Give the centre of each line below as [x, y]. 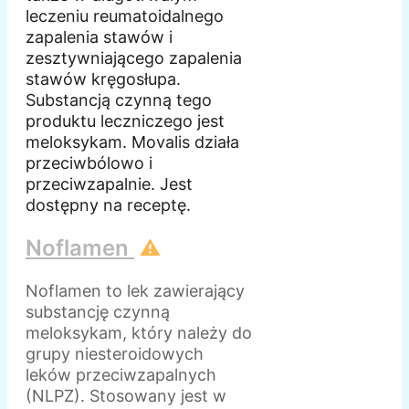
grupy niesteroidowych [115, 354]
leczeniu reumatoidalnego [125, 16]
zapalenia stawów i [99, 37]
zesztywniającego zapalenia [134, 58]
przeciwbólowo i [89, 163]
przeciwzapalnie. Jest [109, 184]
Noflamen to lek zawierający [135, 291]
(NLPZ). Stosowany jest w [126, 396]
